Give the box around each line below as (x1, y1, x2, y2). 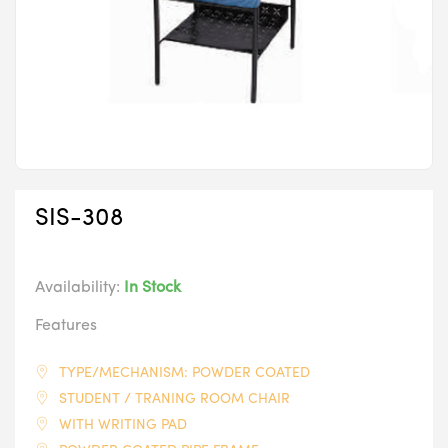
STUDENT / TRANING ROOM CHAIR (59, 392, 290, 406)
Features (35, 318, 97, 334)
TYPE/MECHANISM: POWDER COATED (59, 366, 310, 380)
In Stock (124, 280, 181, 296)
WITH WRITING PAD (59, 418, 187, 432)
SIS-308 (35, 207, 123, 231)
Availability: (35, 280, 124, 296)
